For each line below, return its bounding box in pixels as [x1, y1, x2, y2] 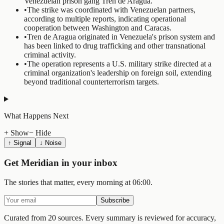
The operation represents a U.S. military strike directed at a [27, 59, 211, 68]
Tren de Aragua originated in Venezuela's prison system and [27, 32, 215, 41]
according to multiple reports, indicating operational [24, 14, 186, 23]
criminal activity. [24, 50, 76, 59]
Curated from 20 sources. [4, 213, 85, 222]
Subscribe [100, 196, 129, 204]
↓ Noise [39, 139, 61, 147]
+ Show [4, 128, 29, 137]
